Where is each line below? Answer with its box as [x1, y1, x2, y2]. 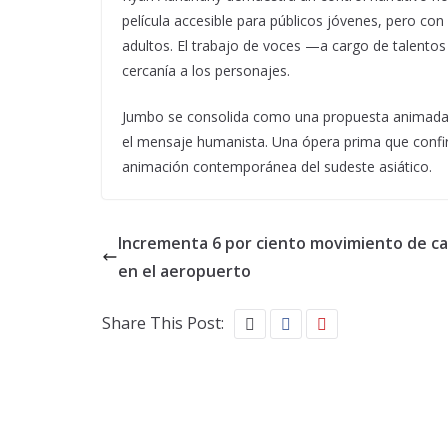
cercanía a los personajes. [122, 61, 290, 80]
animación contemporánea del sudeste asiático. [122, 157, 432, 176]
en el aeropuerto [118, 260, 251, 282]
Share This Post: [102, 312, 224, 334]
